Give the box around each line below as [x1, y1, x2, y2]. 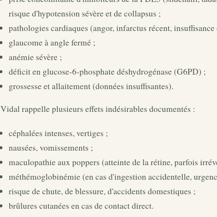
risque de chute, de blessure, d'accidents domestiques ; [9, 186, 196, 197]
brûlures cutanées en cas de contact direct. [9, 200, 154, 212]
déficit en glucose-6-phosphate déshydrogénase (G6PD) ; [9, 65, 206, 77]
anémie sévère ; [9, 51, 62, 62]
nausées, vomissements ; [9, 142, 93, 154]
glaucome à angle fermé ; [9, 36, 95, 48]
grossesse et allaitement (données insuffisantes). [9, 80, 173, 92]
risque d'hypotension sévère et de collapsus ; [9, 7, 161, 19]
